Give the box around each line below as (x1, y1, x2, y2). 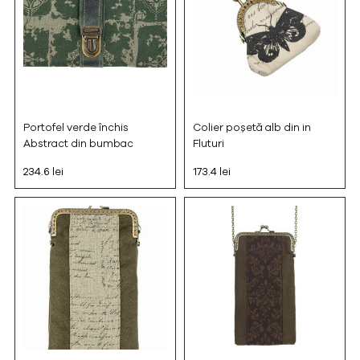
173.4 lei (193, 165, 231, 180)
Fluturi (193, 137, 224, 152)
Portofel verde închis (22, 121, 129, 136)
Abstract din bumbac (22, 137, 133, 152)
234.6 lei (22, 165, 63, 180)
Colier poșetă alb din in (193, 121, 311, 136)
